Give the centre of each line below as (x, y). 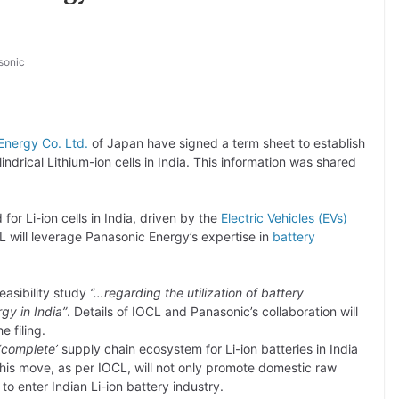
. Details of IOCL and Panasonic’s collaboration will (212, 311)
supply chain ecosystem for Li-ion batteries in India (208, 349)
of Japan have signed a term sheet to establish (227, 143)
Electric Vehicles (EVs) (284, 218)
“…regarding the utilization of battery (197, 293)
